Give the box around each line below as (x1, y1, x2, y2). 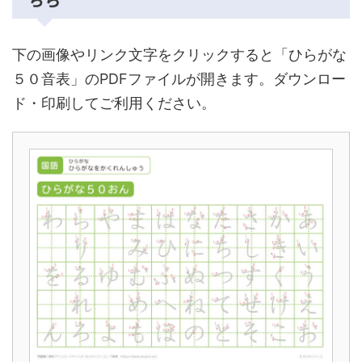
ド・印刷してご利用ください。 (12, 95, 216, 112)
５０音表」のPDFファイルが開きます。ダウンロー (12, 70, 346, 87)
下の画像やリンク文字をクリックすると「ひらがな (12, 46, 347, 63)
